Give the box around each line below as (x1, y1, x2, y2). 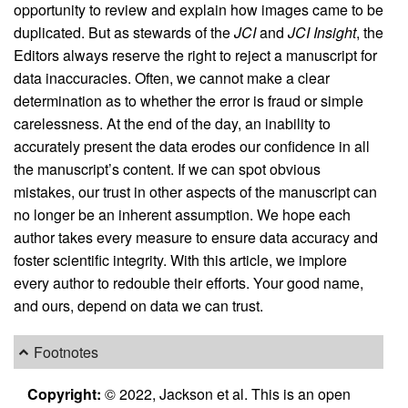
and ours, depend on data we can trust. (14, 295, 263, 317)
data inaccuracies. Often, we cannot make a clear (14, 67, 330, 89)
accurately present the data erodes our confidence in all (14, 136, 370, 158)
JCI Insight (288, 22, 356, 44)
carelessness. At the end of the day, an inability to (14, 113, 331, 135)
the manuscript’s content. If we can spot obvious (14, 158, 321, 180)
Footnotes (34, 342, 99, 363)
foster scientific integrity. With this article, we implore (14, 250, 347, 271)
